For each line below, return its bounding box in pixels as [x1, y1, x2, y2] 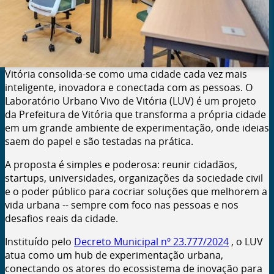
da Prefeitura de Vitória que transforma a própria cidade [5, 108, 266, 122]
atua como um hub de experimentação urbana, [5, 248, 223, 262]
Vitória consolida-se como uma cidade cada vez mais [5, 67, 247, 81]
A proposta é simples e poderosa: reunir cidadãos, [5, 158, 237, 172]
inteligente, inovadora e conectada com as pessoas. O [5, 81, 253, 95]
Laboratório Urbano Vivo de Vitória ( [5, 94, 172, 108]
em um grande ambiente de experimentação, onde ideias [5, 121, 269, 135]
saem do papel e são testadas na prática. [5, 135, 193, 149]
